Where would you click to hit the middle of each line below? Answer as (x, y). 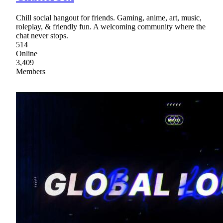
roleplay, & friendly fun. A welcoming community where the (111, 26)
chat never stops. (42, 35)
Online (27, 53)
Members (31, 71)
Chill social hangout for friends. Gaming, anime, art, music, (109, 17)
